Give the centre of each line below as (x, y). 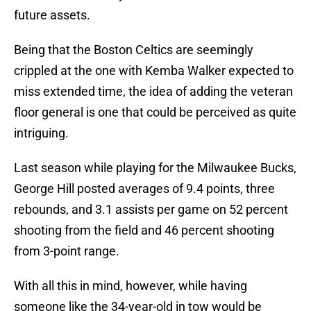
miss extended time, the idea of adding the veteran (153, 92)
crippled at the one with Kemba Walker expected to (154, 71)
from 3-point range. (67, 251)
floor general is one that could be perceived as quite (155, 112)
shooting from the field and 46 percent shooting (144, 230)
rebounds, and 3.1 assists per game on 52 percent (151, 210)
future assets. (52, 15)
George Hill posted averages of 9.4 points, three (144, 189)
